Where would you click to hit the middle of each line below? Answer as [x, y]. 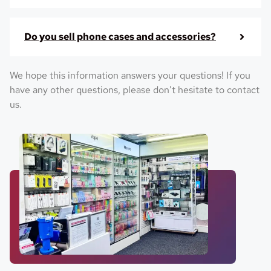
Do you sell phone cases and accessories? [120, 37]
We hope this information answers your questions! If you [130, 76]
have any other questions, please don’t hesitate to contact [135, 90]
